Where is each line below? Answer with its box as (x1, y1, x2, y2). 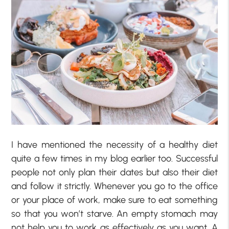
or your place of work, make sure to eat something (11, 194, 218, 206)
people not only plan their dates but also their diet (11, 167, 218, 178)
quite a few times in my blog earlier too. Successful (11, 153, 218, 165)
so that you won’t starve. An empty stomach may (11, 208, 218, 220)
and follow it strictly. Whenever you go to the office (11, 180, 218, 192)
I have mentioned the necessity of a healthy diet (11, 139, 218, 151)
